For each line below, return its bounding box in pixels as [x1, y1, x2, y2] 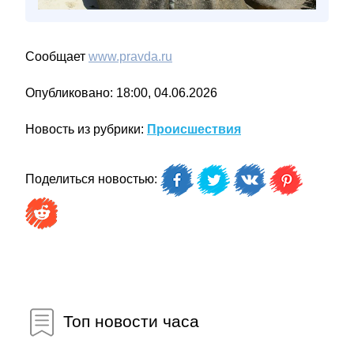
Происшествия [147, 122, 241, 136]
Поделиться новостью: [25, 172, 160, 186]
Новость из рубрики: [25, 122, 147, 136]
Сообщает [25, 50, 88, 63]
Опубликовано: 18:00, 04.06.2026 [25, 86, 217, 100]
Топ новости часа [58, 311, 199, 330]
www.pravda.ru [88, 50, 172, 63]
